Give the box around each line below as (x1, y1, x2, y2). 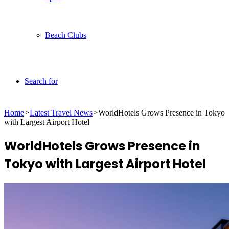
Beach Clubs (45, 31, 86, 39)
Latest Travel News (30, 108, 93, 117)
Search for (25, 77, 58, 85)
